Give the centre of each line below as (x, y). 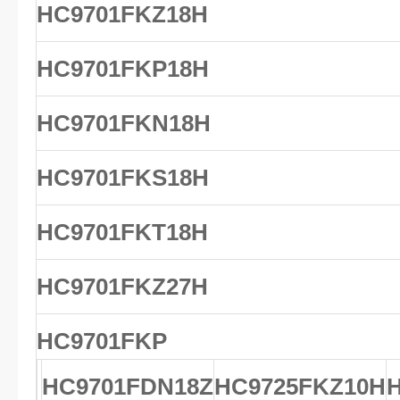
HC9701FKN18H (124, 123)
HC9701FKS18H (123, 178)
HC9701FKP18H (123, 69)
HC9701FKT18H (122, 232)
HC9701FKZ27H (122, 287)
